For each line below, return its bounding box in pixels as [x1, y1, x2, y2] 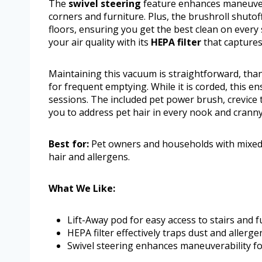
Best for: [49, 137, 89, 151]
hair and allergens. [49, 150, 130, 164]
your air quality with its [49, 36, 151, 49]
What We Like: [49, 182, 115, 195]
